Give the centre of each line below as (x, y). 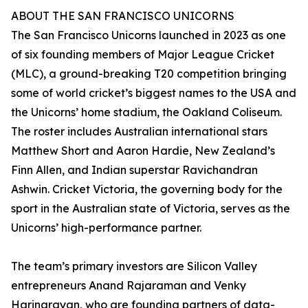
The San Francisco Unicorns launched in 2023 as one (148, 35)
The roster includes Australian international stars (139, 131)
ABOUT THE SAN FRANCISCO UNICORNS (123, 16)
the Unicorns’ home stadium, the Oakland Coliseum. (146, 112)
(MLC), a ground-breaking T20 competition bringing (149, 74)
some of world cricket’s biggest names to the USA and (154, 93)
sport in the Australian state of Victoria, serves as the (151, 208)
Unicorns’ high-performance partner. (106, 228)
